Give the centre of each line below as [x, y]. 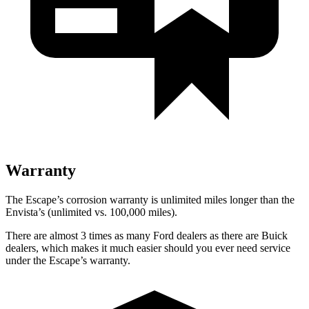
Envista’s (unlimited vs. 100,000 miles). [91, 212]
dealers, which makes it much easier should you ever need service [148, 248]
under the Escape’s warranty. [68, 260]
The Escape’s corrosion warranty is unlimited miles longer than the [150, 199]
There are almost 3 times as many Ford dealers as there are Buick [147, 235]
